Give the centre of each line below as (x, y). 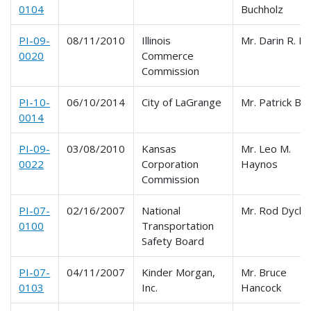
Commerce (168, 55)
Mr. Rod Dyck (273, 210)
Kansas (159, 148)
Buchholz (262, 9)
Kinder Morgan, (179, 272)
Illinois (157, 40)
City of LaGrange (182, 102)
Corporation (170, 163)
